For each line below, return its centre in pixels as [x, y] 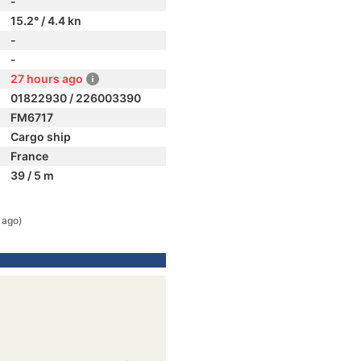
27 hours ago [47, 79]
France [29, 156]
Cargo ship [41, 137]
